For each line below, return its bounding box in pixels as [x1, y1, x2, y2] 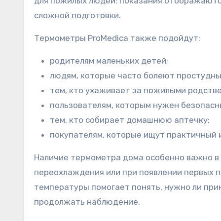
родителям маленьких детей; [50, 55, 168, 66]
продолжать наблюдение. [34, 196, 140, 207]
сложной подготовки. [34, 10, 121, 20]
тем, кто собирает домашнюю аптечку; [50, 114, 210, 125]
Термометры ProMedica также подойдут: [34, 33, 200, 43]
